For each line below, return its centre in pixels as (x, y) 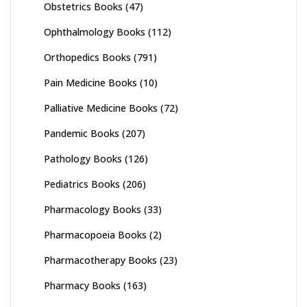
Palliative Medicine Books (101, 108)
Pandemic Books (82, 134)
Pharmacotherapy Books (100, 260)
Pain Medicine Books (90, 83)
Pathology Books (83, 159)
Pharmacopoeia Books (95, 235)
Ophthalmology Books (95, 32)
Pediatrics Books (82, 184)
